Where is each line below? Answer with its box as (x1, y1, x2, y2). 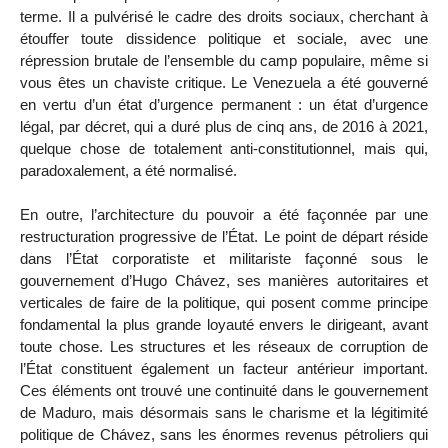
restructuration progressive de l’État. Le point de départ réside (20, 228, 428, 246)
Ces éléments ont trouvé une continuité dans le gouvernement (20, 382, 428, 400)
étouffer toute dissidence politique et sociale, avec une (20, 29, 428, 47)
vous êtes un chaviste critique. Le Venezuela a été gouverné (20, 73, 428, 91)
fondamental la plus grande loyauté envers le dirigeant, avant (20, 316, 428, 334)
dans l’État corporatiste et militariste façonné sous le (20, 250, 428, 268)
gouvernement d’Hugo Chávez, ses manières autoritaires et (20, 272, 428, 290)
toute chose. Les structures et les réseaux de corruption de (20, 338, 428, 356)
